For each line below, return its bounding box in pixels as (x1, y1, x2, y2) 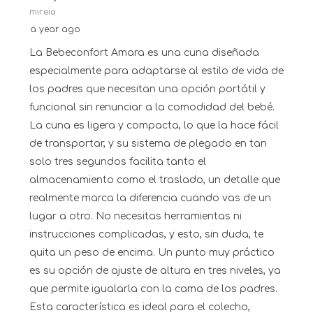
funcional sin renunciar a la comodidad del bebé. (29, 102, 275, 113)
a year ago (30, 24, 80, 35)
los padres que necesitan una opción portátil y (29, 84, 265, 95)
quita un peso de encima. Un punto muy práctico (29, 247, 275, 259)
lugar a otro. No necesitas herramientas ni (29, 211, 242, 222)
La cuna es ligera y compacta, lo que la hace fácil (29, 120, 279, 131)
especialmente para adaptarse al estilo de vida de (29, 66, 284, 77)
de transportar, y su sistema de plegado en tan (29, 138, 267, 150)
